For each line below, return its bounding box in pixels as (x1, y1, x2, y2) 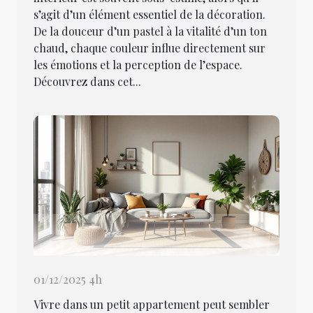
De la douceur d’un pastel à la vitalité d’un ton (34, 24, 267, 39)
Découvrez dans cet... (34, 74, 141, 89)
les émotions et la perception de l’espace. (34, 57, 242, 73)
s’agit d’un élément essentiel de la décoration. (34, 7, 265, 22)
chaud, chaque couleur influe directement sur (34, 41, 265, 56)
